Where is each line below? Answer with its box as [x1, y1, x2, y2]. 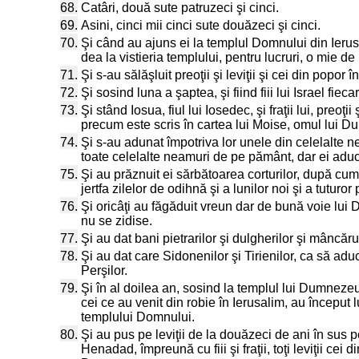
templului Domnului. [81, 310, 195, 324]
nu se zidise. [81, 214, 152, 228]
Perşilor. [81, 264, 127, 277]
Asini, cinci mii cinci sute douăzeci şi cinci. [81, 18, 321, 32]
